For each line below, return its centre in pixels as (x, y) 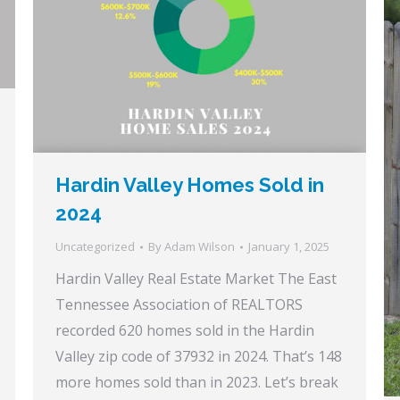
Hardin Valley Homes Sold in (190, 185)
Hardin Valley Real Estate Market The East (196, 279)
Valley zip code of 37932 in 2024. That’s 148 (199, 357)
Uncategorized (95, 247)
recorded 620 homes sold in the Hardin (185, 331)
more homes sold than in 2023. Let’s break (197, 383)
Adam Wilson (200, 247)
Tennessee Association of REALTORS (179, 305)
